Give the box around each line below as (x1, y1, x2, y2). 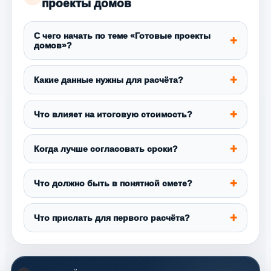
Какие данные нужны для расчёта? (34, 74, 183, 85)
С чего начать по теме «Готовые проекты (34, 30, 211, 41)
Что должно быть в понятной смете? (34, 178, 192, 188)
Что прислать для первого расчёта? (34, 212, 190, 223)
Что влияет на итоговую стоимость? (34, 109, 192, 119)
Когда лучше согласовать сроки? (34, 143, 178, 154)
